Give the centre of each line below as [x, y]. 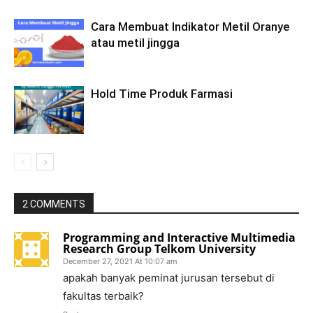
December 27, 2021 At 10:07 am [120, 262]
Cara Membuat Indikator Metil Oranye [190, 27]
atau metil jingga [135, 43]
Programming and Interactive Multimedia [179, 238]
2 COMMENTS [54, 204]
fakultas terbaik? [103, 296]
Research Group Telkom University [159, 249]
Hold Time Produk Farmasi [162, 94]
